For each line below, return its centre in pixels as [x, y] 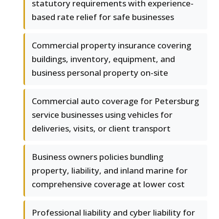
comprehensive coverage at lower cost [108, 184]
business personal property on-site [100, 73]
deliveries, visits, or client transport [101, 129]
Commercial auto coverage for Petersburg [115, 101]
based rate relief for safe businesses [103, 17]
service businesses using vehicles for [102, 115]
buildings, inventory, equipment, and [103, 59]
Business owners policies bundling [98, 157]
